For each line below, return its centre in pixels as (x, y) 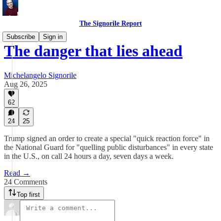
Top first (28, 195)
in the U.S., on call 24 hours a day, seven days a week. (89, 156)
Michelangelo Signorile (40, 75)
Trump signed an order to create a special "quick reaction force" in (107, 138)
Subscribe (21, 37)
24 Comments (26, 182)
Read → (17, 173)
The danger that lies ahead (93, 51)
